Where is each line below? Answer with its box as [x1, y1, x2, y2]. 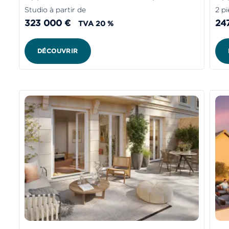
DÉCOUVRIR [37, 47, 78, 55]
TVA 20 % [78, 18, 113, 28]
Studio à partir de [25, 5, 86, 14]
